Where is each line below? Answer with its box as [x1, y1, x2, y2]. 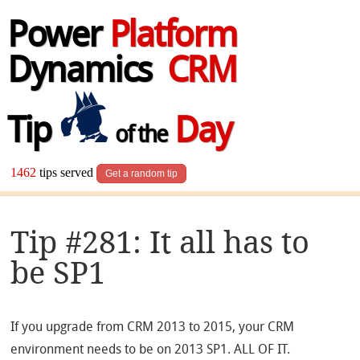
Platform [108, 19, 236, 56]
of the [110, 125, 167, 149]
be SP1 [10, 254, 106, 291]
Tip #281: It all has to [10, 223, 310, 260]
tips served [36, 166, 97, 180]
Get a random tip [105, 168, 178, 180]
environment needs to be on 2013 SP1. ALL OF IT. [10, 344, 291, 358]
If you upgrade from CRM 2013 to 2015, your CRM [10, 321, 295, 335]
